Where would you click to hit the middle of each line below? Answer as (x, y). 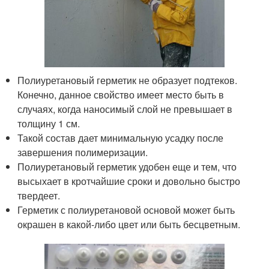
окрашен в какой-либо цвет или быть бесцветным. (129, 224)
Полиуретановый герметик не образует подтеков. (128, 80)
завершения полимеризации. (83, 152)
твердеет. (39, 195)
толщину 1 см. (49, 123)
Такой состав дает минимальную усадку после (121, 138)
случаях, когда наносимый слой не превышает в (125, 109)
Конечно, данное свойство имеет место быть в (121, 94)
